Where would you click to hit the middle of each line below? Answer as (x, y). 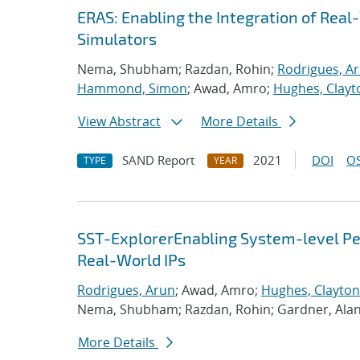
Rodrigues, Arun (126, 290)
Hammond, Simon (132, 88)
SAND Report (158, 160)
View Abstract (119, 121)
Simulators (117, 39)
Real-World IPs (131, 260)
